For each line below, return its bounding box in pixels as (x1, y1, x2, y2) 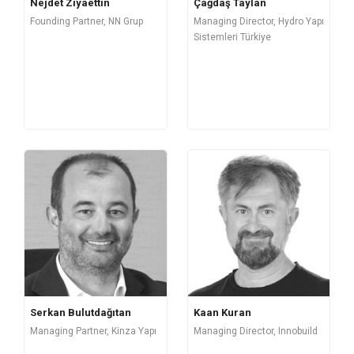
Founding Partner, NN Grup (30, 16, 143, 28)
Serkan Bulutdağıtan (30, 307, 131, 319)
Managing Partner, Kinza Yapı (30, 326, 156, 337)
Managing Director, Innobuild (193, 326, 318, 337)
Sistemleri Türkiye (193, 32, 271, 43)
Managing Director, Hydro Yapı (193, 16, 324, 28)
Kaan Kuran (193, 307, 251, 319)
